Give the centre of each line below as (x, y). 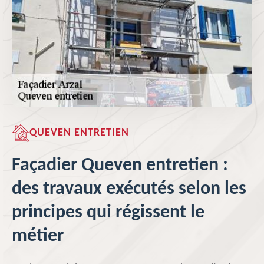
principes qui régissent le (108, 213)
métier (38, 236)
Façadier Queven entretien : (120, 166)
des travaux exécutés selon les (129, 189)
